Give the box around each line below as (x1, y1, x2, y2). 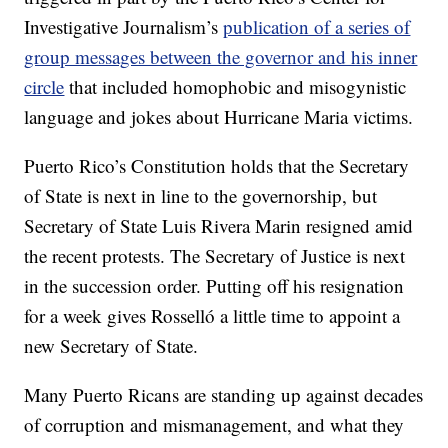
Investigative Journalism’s (24, 14, 224, 39)
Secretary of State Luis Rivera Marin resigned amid (24, 213, 414, 238)
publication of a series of (223, 14, 411, 39)
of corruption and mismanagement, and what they (24, 412, 405, 437)
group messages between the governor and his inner (24, 44, 418, 69)
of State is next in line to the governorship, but (24, 183, 378, 208)
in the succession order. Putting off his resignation (24, 273, 405, 298)
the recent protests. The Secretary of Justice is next (24, 243, 406, 268)
